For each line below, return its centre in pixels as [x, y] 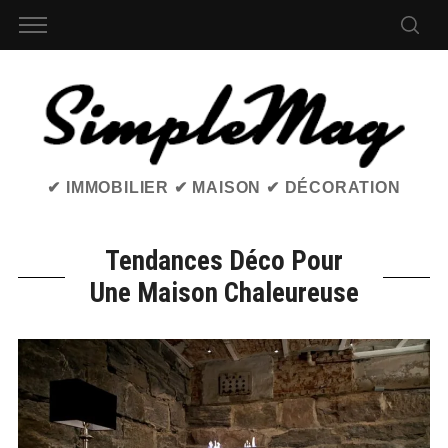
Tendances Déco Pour [224, 261]
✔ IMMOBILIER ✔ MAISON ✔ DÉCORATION [224, 188]
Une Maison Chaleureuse [224, 293]
